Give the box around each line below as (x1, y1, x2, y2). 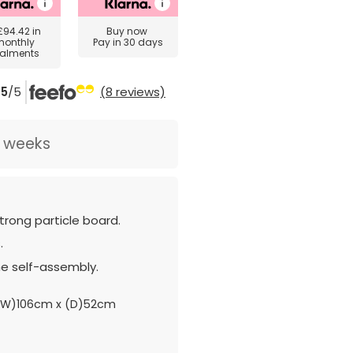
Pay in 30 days (92, 35, 163, 49)
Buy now (106, 24, 150, 38)
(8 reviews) (100, 84, 165, 100)
